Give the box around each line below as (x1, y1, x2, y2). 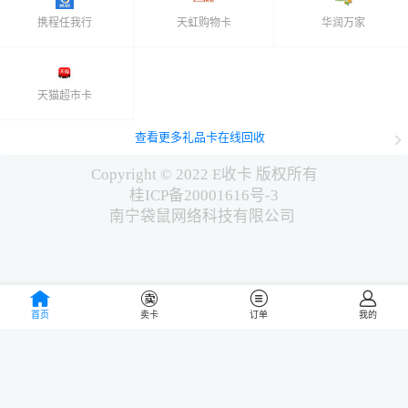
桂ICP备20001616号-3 (129, 186, 279, 204)
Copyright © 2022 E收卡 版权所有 (90, 165, 318, 183)
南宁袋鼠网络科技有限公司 (109, 207, 299, 225)
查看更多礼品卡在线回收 (134, 129, 265, 144)
